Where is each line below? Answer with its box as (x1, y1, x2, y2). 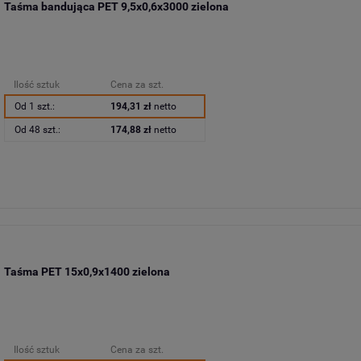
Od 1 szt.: (14, 101, 55, 113)
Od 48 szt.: (14, 124, 60, 136)
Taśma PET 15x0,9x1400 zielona (3, 264, 170, 278)
